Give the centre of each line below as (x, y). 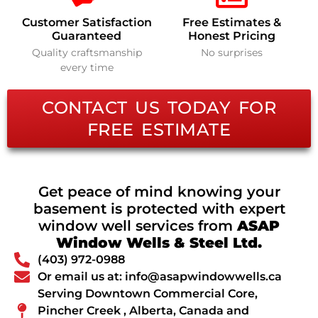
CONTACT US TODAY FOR (159, 107)
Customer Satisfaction (87, 22)
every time (87, 67)
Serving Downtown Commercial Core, (147, 293)
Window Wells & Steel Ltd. (159, 242)
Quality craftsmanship (87, 52)
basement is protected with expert (159, 208)
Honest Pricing (231, 35)
